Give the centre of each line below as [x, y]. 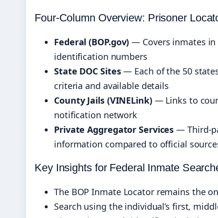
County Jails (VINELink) [103, 100]
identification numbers [101, 57]
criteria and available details [111, 86]
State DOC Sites [88, 71]
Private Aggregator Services [114, 130]
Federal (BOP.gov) [92, 42]
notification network [96, 115]
